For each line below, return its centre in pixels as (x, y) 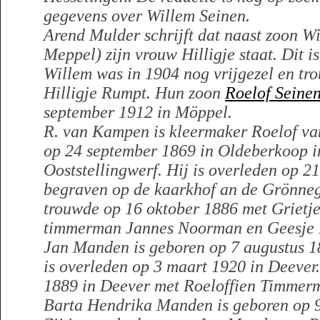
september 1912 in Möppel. (138, 112)
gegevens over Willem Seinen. (147, 16)
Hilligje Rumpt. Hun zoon (134, 93)
